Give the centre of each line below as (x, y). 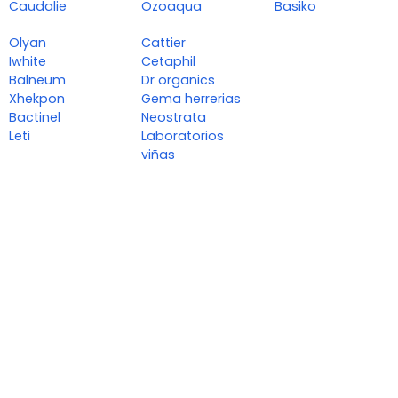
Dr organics (179, 80)
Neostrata (174, 118)
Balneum (37, 80)
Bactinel (35, 118)
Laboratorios (183, 136)
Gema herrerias (191, 99)
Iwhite (28, 62)
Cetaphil (169, 62)
